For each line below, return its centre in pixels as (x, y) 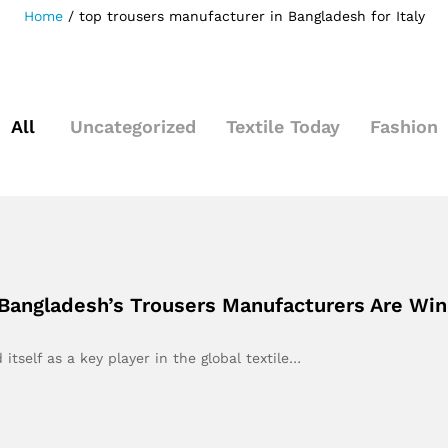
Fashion (403, 126)
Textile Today (282, 126)
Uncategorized (132, 126)
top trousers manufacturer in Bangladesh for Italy (251, 16)
